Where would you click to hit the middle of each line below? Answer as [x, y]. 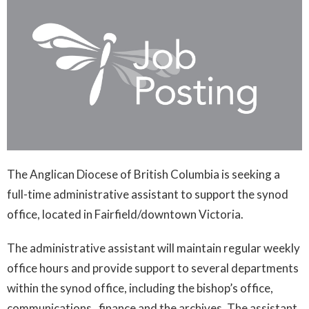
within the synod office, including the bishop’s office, [140, 288]
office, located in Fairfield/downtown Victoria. [125, 214]
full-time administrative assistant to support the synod [148, 194]
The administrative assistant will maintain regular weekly [153, 248]
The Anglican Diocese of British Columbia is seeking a [143, 174]
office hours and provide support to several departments [153, 268]
